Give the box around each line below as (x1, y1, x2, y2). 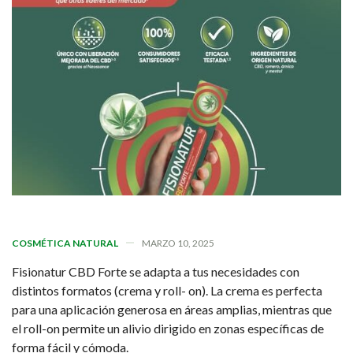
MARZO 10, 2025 (142, 236, 214, 249)
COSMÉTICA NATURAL (12, 236, 118, 249)
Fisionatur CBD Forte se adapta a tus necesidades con (12, 263, 299, 279)
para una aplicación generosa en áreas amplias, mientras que (12, 301, 332, 317)
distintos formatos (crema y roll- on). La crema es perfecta (12, 282, 322, 298)
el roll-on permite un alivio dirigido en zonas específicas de (12, 320, 324, 336)
